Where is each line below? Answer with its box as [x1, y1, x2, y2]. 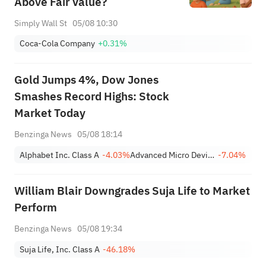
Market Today [14, 104, 85, 122]
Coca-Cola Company [20, 37, 96, 50]
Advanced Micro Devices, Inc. [208, 148, 215, 161]
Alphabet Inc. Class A [20, 148, 100, 161]
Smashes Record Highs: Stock [14, 88, 169, 106]
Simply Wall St [14, 16, 67, 30]
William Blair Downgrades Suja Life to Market [14, 182, 250, 200]
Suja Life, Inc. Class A [20, 242, 100, 256]
